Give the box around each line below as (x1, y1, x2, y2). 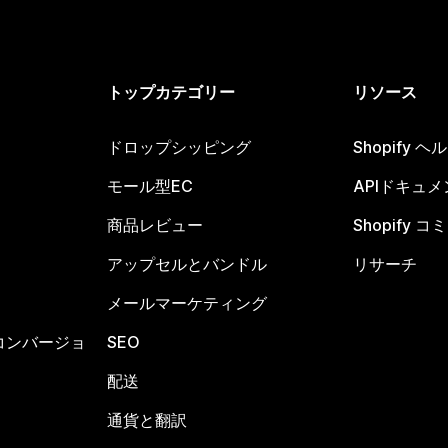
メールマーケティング (107, 293, 268, 314)
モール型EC (107, 176, 194, 197)
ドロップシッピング (107, 137, 252, 158)
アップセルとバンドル (107, 254, 268, 275)
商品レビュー (107, 215, 204, 236)
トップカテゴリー (107, 82, 236, 103)
